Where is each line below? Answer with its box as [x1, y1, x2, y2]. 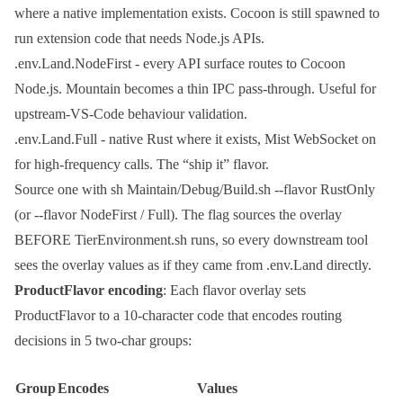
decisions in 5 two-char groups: [14, 333, 192, 349]
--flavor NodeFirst [34, 207, 137, 223]
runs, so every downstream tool [187, 232, 368, 248]
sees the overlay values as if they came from [14, 257, 266, 273]
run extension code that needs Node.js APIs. [14, 31, 264, 47]
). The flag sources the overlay [170, 207, 342, 223]
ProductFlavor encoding [14, 282, 163, 299]
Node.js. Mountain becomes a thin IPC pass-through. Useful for [14, 81, 376, 97]
